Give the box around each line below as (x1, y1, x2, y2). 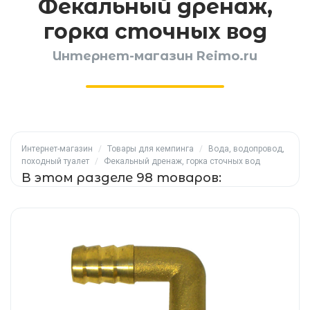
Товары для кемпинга (107, 144, 194, 154)
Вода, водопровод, (208, 144, 284, 154)
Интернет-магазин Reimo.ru (53, 48, 257, 64)
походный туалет (21, 156, 89, 166)
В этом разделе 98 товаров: (21, 170, 221, 185)
